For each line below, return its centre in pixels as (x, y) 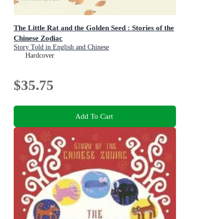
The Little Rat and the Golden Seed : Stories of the (94, 28)
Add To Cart (94, 116)
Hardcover (40, 56)
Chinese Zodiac (38, 38)
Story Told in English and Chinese (61, 47)
